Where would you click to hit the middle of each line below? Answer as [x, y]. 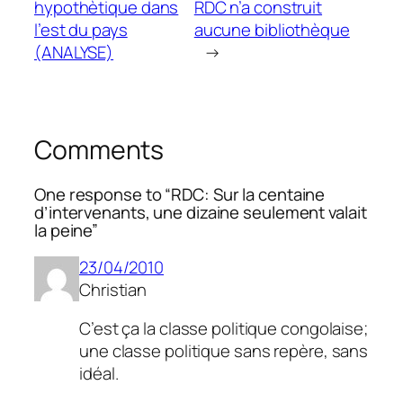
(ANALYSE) [74, 52]
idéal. [99, 374]
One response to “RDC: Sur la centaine [180, 195]
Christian [113, 289]
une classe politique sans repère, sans [224, 351]
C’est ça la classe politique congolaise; [224, 329]
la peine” [67, 231]
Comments [99, 149]
